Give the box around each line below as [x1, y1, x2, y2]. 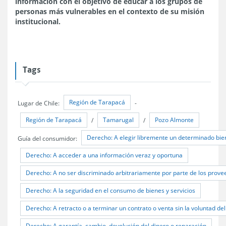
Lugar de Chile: [18, 98, 61, 107]
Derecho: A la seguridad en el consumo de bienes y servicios [26, 186, 195, 195]
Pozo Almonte [155, 115, 194, 124]
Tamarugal [103, 115, 134, 124]
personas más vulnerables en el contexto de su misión [15, 6, 204, 16]
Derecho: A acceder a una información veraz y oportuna [26, 150, 183, 159]
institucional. [15, 16, 61, 26]
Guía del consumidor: [18, 134, 79, 142]
